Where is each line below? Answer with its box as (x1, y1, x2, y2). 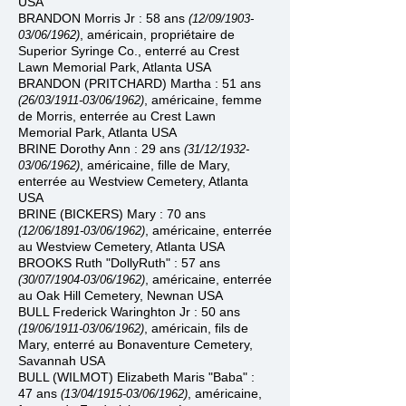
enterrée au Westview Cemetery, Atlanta (18, 174, 248, 188)
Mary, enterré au (18, 337, 117, 352)
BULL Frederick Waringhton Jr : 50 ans (18, 304, 240, 319)
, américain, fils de (144, 321, 248, 335)
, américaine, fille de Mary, (80, 158, 230, 172)
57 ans (181, 256, 220, 270)
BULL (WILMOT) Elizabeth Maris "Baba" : (18, 370, 255, 384)
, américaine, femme (144, 92, 262, 107)
